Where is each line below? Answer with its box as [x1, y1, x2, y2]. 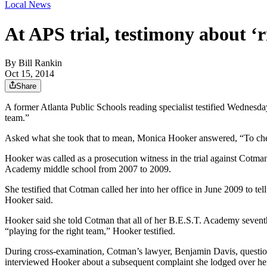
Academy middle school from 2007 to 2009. [5, 164, 171, 175]
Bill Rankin [18, 58, 62, 69]
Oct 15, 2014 [5, 69, 54, 79]
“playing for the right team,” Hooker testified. [5, 226, 175, 237]
